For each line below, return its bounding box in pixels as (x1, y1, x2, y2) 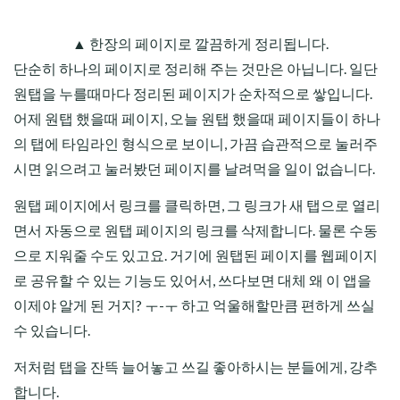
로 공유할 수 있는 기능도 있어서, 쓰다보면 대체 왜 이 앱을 (13, 271, 371, 289)
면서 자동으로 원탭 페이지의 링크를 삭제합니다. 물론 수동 (13, 221, 378, 239)
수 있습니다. (13, 321, 90, 339)
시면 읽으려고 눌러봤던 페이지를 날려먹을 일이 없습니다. (13, 160, 375, 178)
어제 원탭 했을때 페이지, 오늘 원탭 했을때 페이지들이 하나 (13, 110, 380, 128)
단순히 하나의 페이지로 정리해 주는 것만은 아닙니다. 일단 (13, 60, 378, 78)
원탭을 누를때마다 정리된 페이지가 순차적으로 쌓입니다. (13, 85, 372, 103)
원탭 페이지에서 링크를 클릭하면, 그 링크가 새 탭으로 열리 (13, 196, 380, 214)
